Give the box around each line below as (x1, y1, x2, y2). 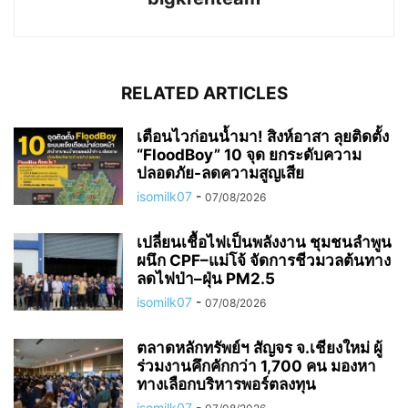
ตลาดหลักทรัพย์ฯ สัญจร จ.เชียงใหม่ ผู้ (137, 338, 382, 357)
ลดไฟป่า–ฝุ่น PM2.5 (137, 269, 275, 288)
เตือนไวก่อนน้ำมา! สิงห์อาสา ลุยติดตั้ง (137, 127, 389, 146)
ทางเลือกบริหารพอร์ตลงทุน (137, 374, 316, 393)
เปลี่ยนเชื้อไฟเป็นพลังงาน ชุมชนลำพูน (137, 232, 392, 251)
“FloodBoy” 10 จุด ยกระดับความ (137, 145, 362, 164)
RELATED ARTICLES (120, 82, 288, 104)
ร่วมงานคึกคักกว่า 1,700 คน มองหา (137, 356, 376, 375)
